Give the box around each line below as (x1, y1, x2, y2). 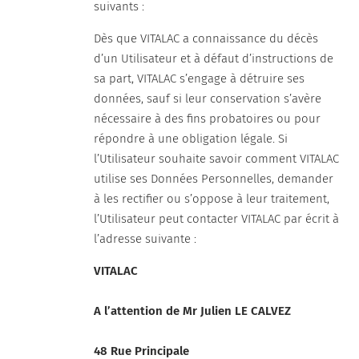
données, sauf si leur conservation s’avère (94, 91, 322, 106)
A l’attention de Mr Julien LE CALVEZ (94, 304, 292, 318)
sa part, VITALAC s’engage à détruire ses (94, 71, 305, 86)
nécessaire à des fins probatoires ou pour (94, 111, 321, 126)
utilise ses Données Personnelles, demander (94, 171, 334, 186)
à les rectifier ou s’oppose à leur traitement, (94, 192, 330, 206)
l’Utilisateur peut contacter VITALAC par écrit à (94, 212, 340, 226)
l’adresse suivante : (94, 232, 197, 246)
